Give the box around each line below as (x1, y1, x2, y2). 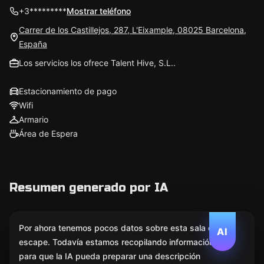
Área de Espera (19, 128, 78, 138)
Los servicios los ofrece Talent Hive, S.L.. (19, 58, 176, 68)
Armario (19, 114, 48, 124)
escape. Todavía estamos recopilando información (19, 237, 214, 247)
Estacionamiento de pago (19, 86, 117, 96)
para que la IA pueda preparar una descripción (19, 251, 200, 261)
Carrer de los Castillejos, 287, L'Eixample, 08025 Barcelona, (19, 25, 246, 35)
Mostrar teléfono (67, 6, 131, 16)
